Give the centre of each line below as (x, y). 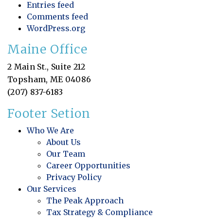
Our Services (52, 189)
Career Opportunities (88, 165)
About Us (64, 142)
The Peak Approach (85, 200)
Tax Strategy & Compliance (100, 212)
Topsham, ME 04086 (49, 79)
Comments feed (57, 16)
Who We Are (50, 130)
